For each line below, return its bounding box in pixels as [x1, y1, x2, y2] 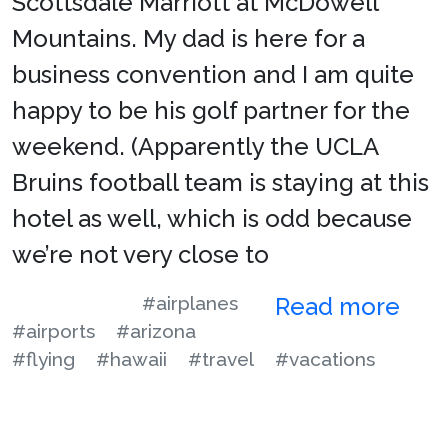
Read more [275, 291, 406, 321]
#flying [12, 347, 75, 370]
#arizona [116, 319, 196, 342]
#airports [12, 319, 95, 342]
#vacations [275, 347, 375, 370]
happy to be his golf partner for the [12, 95, 410, 125]
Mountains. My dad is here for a [12, 23, 365, 53]
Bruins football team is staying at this [12, 167, 429, 197]
